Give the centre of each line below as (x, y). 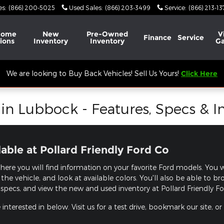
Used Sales (85, 7)
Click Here (199, 73)
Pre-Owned (107, 34)
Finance (158, 37)
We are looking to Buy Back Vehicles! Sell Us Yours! (94, 73)
